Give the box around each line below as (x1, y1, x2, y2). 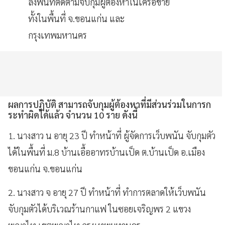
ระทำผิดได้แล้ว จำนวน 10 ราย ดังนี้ (8, 109, 138, 121)
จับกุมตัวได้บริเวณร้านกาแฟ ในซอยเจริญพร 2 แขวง (8, 203, 191, 214)
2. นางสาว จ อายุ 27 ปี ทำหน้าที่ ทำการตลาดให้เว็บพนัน (8, 186, 206, 198)
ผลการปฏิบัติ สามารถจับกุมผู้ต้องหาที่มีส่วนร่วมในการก (8, 98, 211, 110)
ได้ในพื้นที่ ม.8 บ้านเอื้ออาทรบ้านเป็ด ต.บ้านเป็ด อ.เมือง (8, 146, 205, 158)
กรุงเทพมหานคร (28, 29, 87, 41)
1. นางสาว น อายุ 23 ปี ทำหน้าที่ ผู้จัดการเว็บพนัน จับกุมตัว (8, 130, 215, 141)
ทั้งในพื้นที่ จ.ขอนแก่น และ (28, 13, 125, 24)
